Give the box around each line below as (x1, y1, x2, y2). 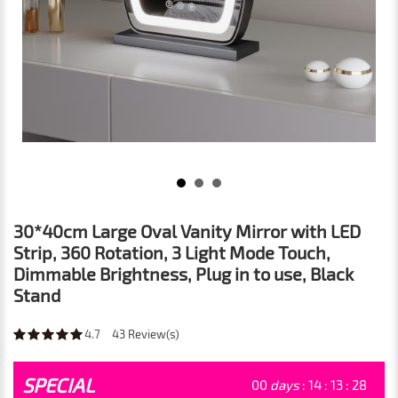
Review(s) (125, 327, 179, 341)
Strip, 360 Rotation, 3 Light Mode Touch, (13, 242, 330, 263)
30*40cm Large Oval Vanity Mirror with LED (13, 220, 361, 242)
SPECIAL (22, 373, 94, 396)
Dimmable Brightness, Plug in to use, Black (13, 263, 354, 284)
